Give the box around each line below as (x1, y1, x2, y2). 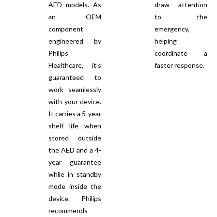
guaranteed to (48, 73, 101, 81)
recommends (48, 206, 88, 215)
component (48, 24, 83, 33)
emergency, (155, 24, 189, 33)
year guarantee (48, 157, 101, 166)
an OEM (48, 12, 101, 21)
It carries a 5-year (48, 109, 101, 118)
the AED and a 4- (48, 145, 101, 154)
